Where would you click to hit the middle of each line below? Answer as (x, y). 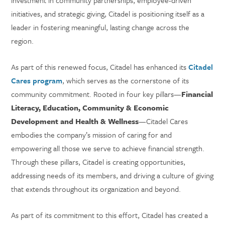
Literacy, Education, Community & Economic (90, 107)
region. (23, 41)
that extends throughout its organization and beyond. (96, 189)
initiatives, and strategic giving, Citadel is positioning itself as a (108, 14)
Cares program (37, 80)
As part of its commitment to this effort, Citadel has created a (110, 215)
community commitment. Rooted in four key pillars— (96, 94)
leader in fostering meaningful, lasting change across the (100, 27)
